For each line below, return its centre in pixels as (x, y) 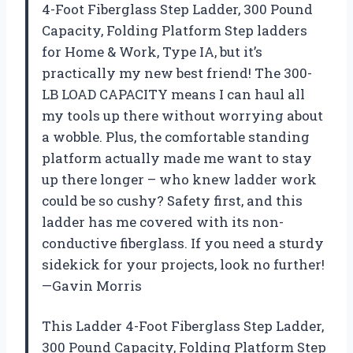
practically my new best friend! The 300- (177, 73)
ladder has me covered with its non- (163, 222)
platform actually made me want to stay (177, 158)
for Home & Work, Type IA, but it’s (152, 52)
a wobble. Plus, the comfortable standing (176, 137)
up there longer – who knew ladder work (179, 180)
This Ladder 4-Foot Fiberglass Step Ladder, (183, 326)
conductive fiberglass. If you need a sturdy (183, 243)
